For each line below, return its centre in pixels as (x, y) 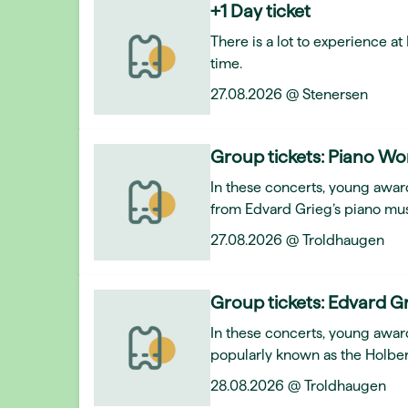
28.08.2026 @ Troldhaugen (298, 386)
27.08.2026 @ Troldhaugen (297, 240)
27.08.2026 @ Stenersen (289, 94)
